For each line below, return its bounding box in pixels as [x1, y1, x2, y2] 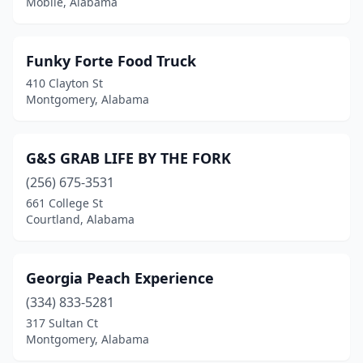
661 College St [26, 195, 103, 211]
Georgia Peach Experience [26, 268, 214, 288]
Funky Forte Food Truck [26, 51, 196, 70]
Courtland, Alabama [26, 211, 135, 227]
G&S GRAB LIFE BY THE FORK [26, 148, 231, 168]
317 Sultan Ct [26, 315, 98, 331]
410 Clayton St [26, 75, 103, 91]
